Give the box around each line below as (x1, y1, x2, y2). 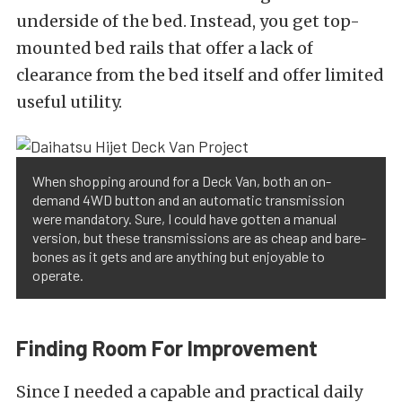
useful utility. (16, 91, 122, 112)
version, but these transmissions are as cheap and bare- (32, 229, 366, 247)
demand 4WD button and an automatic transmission (32, 191, 345, 209)
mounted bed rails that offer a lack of (16, 37, 313, 58)
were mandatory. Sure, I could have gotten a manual (32, 210, 336, 228)
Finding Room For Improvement (16, 335, 318, 362)
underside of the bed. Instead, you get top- (16, 10, 360, 31)
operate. (32, 267, 83, 284)
